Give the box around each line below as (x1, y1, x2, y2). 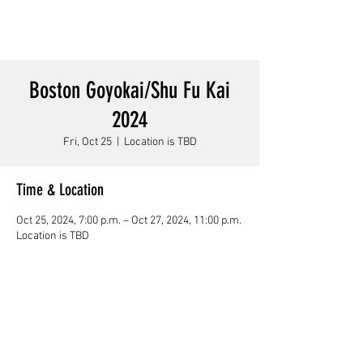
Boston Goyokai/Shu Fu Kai (29, 77, 230, 104)
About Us (109, 339, 151, 355)
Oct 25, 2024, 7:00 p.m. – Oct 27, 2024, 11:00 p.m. (16, 214, 241, 228)
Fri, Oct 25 (62, 135, 112, 149)
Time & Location (16, 180, 104, 199)
